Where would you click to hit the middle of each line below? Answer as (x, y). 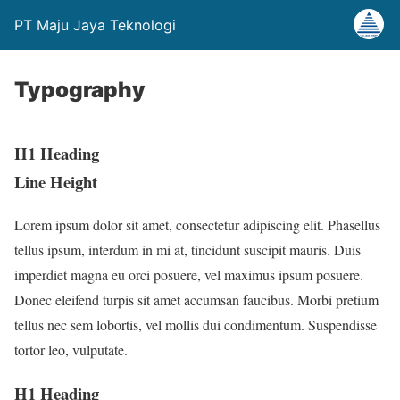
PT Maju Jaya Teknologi (95, 25)
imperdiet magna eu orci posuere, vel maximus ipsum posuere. (189, 275)
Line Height (56, 181)
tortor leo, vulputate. (71, 350)
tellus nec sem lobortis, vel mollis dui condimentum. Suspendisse (196, 325)
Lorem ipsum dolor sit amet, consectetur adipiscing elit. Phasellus (197, 225)
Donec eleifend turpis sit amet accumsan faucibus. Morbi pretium (196, 300)
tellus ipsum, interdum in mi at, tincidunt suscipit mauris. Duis (187, 250)
